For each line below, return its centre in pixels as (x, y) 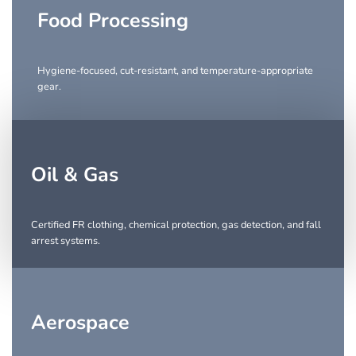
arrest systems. (66, 241)
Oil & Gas (75, 175)
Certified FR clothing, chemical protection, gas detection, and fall (176, 225)
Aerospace (80, 323)
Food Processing (113, 21)
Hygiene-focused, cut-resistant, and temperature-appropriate (175, 71)
